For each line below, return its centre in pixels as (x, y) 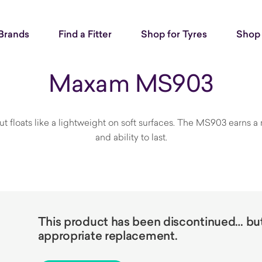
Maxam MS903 (131, 83)
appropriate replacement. (108, 236)
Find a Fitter (85, 34)
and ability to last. (131, 137)
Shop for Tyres (174, 34)
